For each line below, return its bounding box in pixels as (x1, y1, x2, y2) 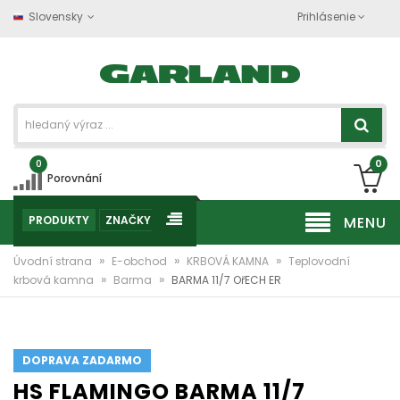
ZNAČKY (105, 212, 151, 228)
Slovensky (29, 9, 83, 24)
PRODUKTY (29, 212, 89, 228)
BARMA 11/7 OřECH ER (171, 272, 281, 287)
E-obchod (112, 254, 170, 269)
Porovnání (47, 171, 102, 186)
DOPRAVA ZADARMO (22, 353, 142, 368)
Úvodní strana (13, 254, 95, 269)
